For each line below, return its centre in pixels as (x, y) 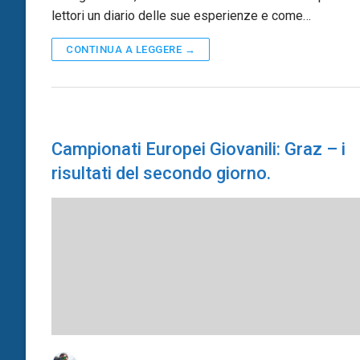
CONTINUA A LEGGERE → (131, 49)
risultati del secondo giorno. (161, 173)
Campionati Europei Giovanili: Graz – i (198, 149)
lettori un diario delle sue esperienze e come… (181, 15)
